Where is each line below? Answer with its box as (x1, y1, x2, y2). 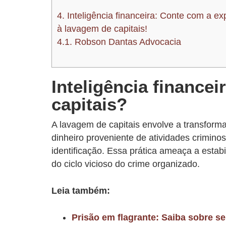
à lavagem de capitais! (57, 23, 147, 34)
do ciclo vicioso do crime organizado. (51, 158, 200, 169)
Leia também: (51, 185, 110, 196)
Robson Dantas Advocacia (72, 36, 181, 47)
